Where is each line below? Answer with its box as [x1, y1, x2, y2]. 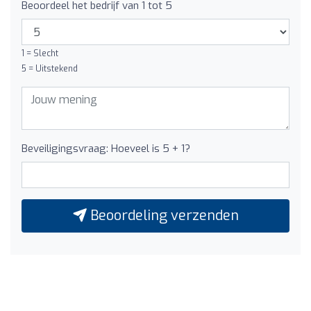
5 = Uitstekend [22, 63, 78, 74]
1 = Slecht [22, 48, 58, 59]
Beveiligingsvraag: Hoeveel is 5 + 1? [22, 142, 190, 155]
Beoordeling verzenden [86, 206, 239, 225]
